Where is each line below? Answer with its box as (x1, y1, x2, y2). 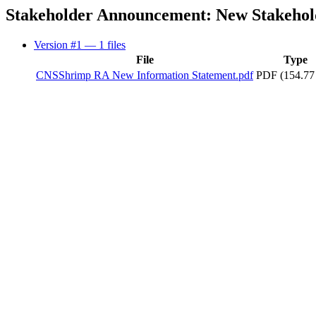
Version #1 (34, 38, 85, 51)
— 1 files (85, 38, 126, 51)
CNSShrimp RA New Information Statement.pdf (36, 68, 253, 81)
